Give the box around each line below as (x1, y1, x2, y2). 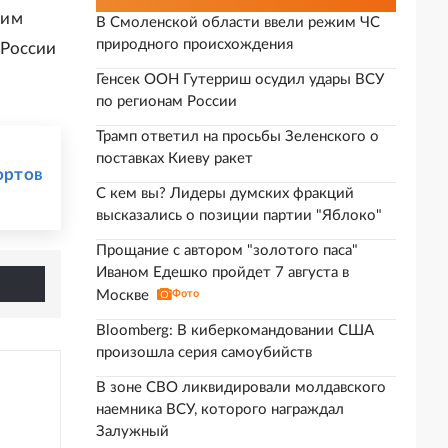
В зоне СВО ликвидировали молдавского (96, 380, 386, 395)
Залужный (96, 424, 169, 439)
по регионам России (96, 94, 237, 109)
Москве (96, 288, 149, 303)
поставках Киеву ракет (96, 151, 253, 166)
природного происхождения (96, 37, 293, 52)
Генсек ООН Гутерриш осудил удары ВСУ (96, 72, 384, 87)
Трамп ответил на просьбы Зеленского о (96, 129, 379, 144)
